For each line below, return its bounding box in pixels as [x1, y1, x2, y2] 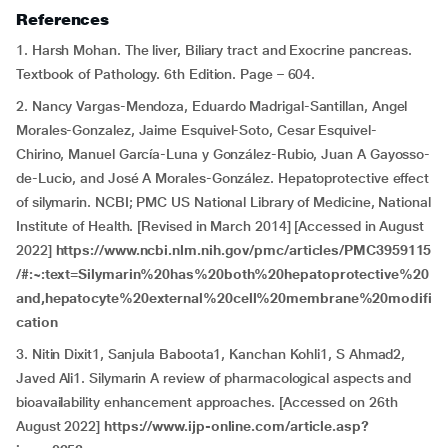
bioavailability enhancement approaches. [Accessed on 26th [16, 394, 398, 410]
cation [16, 314, 58, 330]
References [16, 10, 110, 29]
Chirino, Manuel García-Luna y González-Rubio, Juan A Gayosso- [16, 146, 431, 162]
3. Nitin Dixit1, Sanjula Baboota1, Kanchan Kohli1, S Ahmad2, [16, 346, 406, 362]
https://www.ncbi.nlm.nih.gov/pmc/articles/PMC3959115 [55, 242, 432, 258]
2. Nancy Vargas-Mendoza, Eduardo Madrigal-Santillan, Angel [16, 98, 408, 114]
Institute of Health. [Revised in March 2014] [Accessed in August [16, 218, 424, 234]
